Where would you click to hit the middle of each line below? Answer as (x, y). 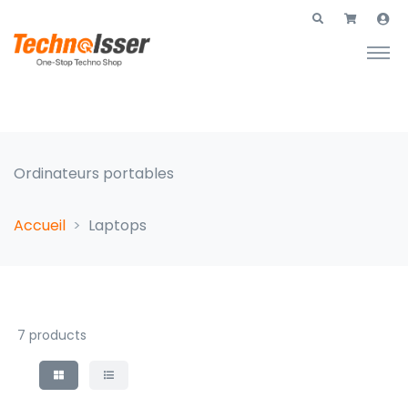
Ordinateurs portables (94, 173)
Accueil (40, 225)
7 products (52, 335)
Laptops (117, 225)
